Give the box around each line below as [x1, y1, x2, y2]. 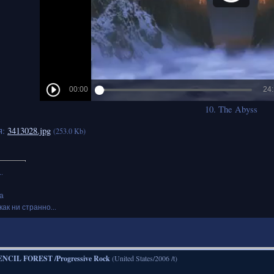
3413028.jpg [7, 124, 51, 136]
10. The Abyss [204, 103, 257, 115]
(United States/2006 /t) [112, 253, 177, 263]
